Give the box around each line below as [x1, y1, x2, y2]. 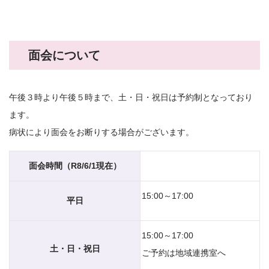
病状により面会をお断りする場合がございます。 [9, 127, 194, 137]
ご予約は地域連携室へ [142, 247, 226, 258]
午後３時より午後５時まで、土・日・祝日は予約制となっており [9, 92, 253, 102]
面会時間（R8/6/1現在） [28, 160, 121, 171]
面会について [28, 48, 100, 62]
